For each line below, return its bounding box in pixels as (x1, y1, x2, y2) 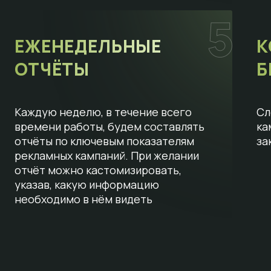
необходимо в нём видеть (14, 192, 152, 207)
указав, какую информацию (14, 177, 159, 192)
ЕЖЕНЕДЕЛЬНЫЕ (14, 34, 162, 57)
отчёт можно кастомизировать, (14, 163, 181, 178)
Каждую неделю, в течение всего (14, 105, 192, 120)
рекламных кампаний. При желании (14, 148, 199, 163)
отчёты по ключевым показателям (14, 134, 194, 149)
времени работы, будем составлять (14, 119, 204, 134)
